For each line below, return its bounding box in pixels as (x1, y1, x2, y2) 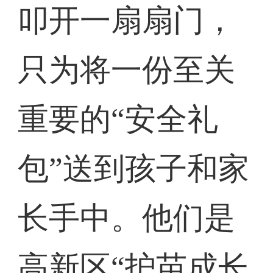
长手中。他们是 (18, 200, 236, 236)
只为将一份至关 (18, 52, 236, 88)
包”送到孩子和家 (18, 151, 250, 186)
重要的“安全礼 (18, 102, 219, 137)
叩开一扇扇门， (18, 3, 236, 38)
